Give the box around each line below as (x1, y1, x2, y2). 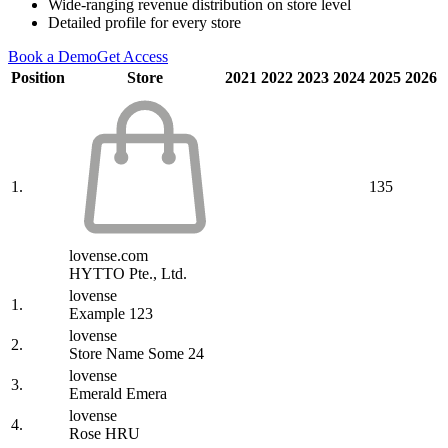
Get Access (97, 48, 168, 66)
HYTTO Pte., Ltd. (69, 265, 187, 283)
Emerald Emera (69, 385, 167, 403)
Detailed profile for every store (48, 14, 241, 32)
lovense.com (69, 247, 148, 265)
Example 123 (69, 305, 153, 323)
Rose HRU (69, 425, 140, 443)
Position (11, 69, 65, 87)
